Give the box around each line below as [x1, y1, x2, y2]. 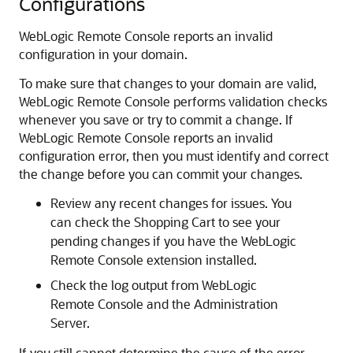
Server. [50, 314, 90, 331]
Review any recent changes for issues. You [50, 195, 292, 211]
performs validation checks [170, 93, 327, 110]
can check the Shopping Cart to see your [50, 214, 281, 230]
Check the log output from [50, 277, 202, 293]
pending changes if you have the [50, 232, 241, 249]
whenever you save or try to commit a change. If [19, 111, 293, 128]
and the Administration [143, 295, 278, 312]
